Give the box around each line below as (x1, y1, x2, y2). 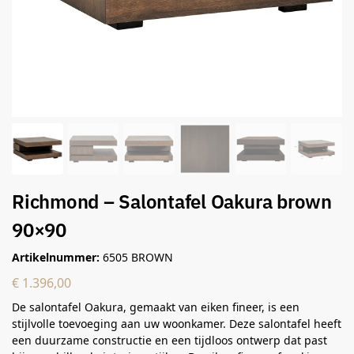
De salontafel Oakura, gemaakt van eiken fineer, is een (12, 299, 299, 314)
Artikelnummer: (12, 249, 100, 265)
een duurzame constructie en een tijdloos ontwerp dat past (12, 332, 327, 348)
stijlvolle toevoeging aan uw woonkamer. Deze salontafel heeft (12, 315, 341, 331)
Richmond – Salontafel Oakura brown (12, 189, 332, 215)
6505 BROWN (100, 249, 173, 265)
